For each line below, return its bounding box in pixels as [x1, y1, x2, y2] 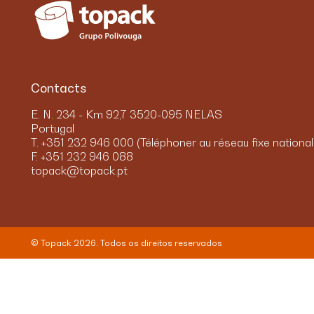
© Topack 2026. [31, 238, 100, 249]
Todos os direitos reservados [100, 238, 222, 249]
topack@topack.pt [31, 163, 128, 177]
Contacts [31, 81, 86, 95]
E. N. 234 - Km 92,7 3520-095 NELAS [31, 107, 222, 121]
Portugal [31, 121, 74, 135]
